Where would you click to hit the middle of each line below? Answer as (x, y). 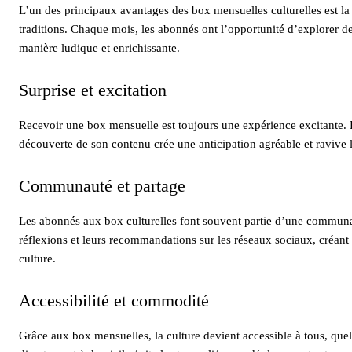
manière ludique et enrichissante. (99, 48)
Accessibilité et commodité (114, 300)
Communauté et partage (102, 185)
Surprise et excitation (93, 90)
